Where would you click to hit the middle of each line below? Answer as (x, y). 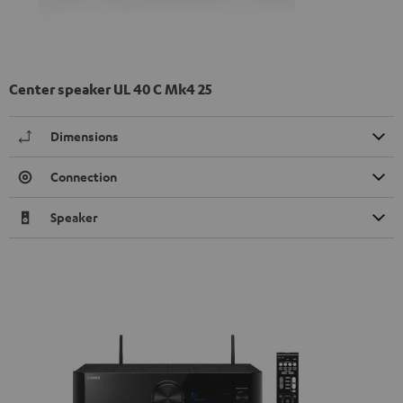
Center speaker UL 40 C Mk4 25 (111, 89)
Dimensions (85, 136)
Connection (84, 176)
